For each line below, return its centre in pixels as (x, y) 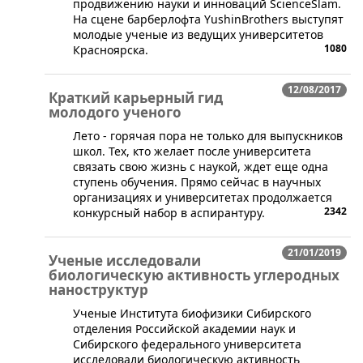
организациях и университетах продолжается (203, 198)
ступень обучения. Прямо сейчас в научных (197, 182)
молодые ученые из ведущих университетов (198, 35)
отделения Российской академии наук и (184, 329)
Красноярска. (111, 50)
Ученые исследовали (125, 261)
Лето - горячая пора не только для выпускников (208, 136)
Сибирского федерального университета (187, 344)
